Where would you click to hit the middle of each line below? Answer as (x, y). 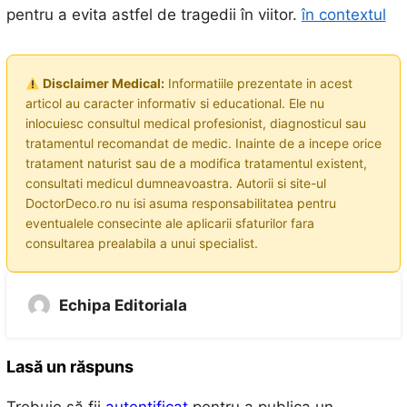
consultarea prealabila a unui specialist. (141, 243)
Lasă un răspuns (69, 367)
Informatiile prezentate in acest (258, 84)
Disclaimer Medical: (102, 84)
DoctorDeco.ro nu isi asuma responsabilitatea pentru (180, 203)
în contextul (343, 15)
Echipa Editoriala (123, 306)
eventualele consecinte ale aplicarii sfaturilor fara (169, 223)
